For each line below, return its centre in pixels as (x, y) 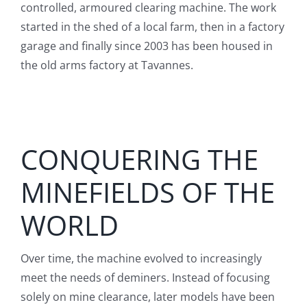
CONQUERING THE (139, 160)
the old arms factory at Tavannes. (107, 65)
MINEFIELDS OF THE (147, 193)
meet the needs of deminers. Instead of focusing (145, 278)
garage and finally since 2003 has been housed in (146, 46)
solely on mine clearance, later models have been (147, 297)
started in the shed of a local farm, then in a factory (152, 27)
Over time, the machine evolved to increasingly (141, 259)
